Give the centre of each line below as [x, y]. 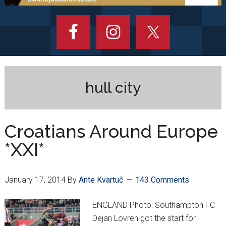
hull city [113, 88]
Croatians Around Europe [111, 131]
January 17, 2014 [35, 180]
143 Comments [162, 180]
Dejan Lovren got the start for [144, 218]
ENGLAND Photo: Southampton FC [153, 205]
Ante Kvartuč [101, 180]
